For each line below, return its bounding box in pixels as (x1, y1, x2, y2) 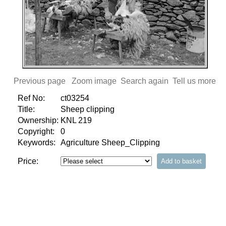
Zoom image (72, 77, 117, 85)
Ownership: (18, 116, 59, 125)
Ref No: (18, 94, 45, 102)
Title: (18, 105, 35, 114)
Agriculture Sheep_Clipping (61, 138, 160, 147)
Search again (121, 77, 168, 85)
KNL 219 (61, 116, 92, 125)
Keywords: (18, 138, 55, 147)
